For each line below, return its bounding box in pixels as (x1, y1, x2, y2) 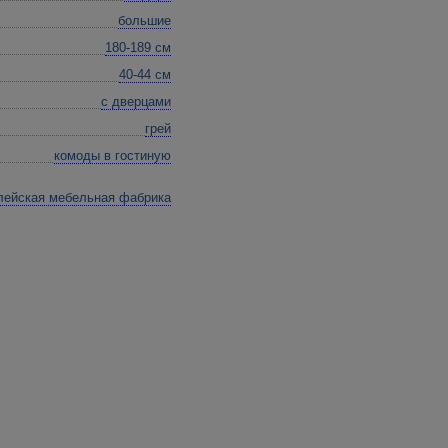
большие (118, 13, 171, 28)
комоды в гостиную (54, 148, 171, 163)
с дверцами (101, 94, 171, 109)
